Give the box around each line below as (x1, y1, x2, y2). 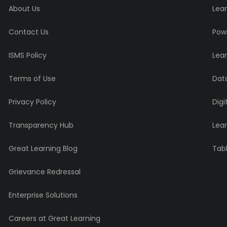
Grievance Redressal (8, 167, 81, 177)
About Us (8, 4, 40, 14)
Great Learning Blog (8, 143, 78, 154)
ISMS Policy (8, 50, 47, 61)
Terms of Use (8, 73, 56, 84)
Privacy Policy (8, 97, 56, 107)
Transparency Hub (8, 120, 73, 131)
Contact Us (8, 27, 49, 37)
